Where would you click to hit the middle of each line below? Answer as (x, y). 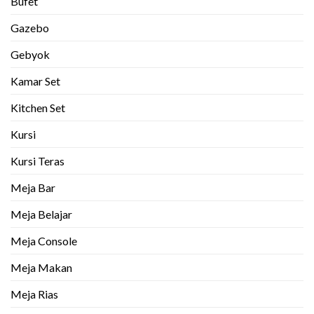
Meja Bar (33, 188)
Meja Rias (34, 294)
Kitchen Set (38, 108)
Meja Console (44, 241)
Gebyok (30, 55)
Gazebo (30, 28)
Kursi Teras (37, 161)
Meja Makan (41, 268)
